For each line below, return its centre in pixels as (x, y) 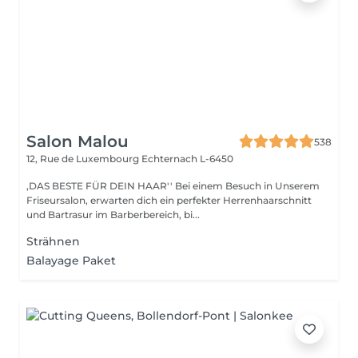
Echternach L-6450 (187, 159)
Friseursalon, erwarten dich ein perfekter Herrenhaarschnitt (169, 200)
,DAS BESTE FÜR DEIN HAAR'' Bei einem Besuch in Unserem (101, 186)
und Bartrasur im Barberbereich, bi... (113, 215)
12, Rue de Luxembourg (84, 159)
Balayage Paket (71, 261)
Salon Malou (78, 141)
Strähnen (53, 241)
